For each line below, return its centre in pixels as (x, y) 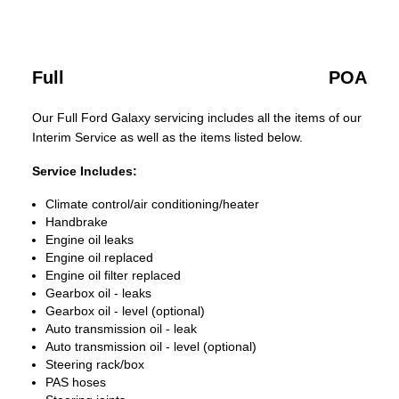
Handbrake (77, 222)
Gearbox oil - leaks (98, 293)
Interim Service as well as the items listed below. (167, 137)
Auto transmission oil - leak (121, 329)
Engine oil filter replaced (113, 275)
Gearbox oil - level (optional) (125, 311)
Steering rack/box (95, 364)
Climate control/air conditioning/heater (152, 204)
